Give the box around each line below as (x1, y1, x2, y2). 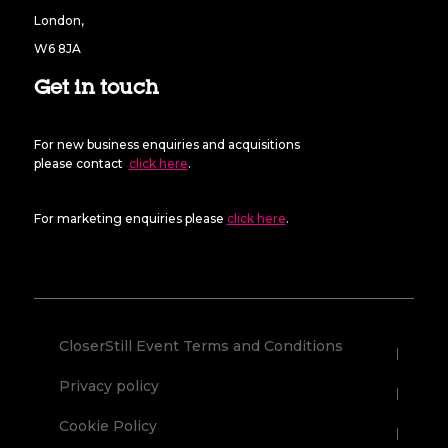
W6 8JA (33, 40, 81, 56)
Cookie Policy (59, 416, 158, 435)
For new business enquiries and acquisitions (33, 136, 303, 152)
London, (33, 13, 84, 29)
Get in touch (33, 79, 159, 100)
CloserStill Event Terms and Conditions (59, 336, 344, 355)
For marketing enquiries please (33, 210, 227, 226)
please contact (33, 155, 129, 171)
